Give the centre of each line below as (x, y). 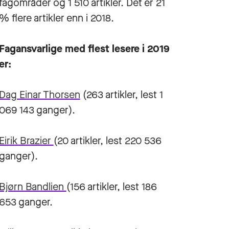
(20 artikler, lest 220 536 (107, 141)
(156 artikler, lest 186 (111, 187)
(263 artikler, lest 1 (121, 95)
